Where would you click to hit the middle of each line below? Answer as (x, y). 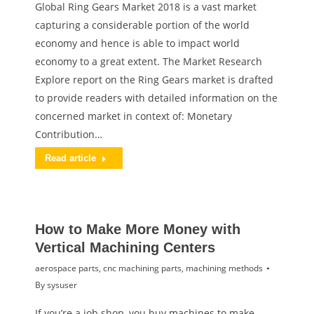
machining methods (224, 268)
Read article (70, 158)
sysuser (62, 285)
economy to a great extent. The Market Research (149, 61)
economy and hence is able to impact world (137, 43)
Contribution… (69, 134)
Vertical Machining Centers (125, 247)
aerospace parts (67, 268)
